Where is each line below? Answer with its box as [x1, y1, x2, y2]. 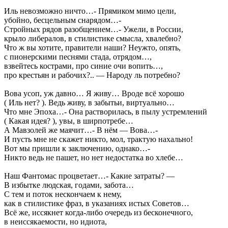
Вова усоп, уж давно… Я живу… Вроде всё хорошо [4, 89, 184, 98]
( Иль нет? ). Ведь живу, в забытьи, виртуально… [4, 98, 175, 107]
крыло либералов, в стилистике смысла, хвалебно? [4, 34, 181, 43]
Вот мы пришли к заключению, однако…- [4, 144, 150, 153]
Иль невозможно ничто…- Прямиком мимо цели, [4, 6, 176, 15]
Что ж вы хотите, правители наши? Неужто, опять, [4, 43, 181, 52]
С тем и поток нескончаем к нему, [4, 189, 122, 198]
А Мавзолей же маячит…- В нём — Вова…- [4, 125, 158, 134]
